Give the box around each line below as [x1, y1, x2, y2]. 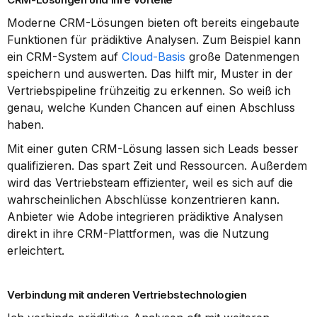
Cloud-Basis [122, 50, 185, 64]
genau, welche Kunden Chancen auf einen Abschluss [7, 100, 295, 115]
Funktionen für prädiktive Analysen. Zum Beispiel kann [7, 33, 301, 47]
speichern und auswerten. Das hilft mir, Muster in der [7, 67, 293, 81]
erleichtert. [7, 243, 64, 258]
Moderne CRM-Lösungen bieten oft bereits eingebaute [7, 16, 299, 30]
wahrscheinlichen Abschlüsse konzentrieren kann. [7, 192, 279, 207]
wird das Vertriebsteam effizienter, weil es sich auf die [7, 175, 293, 190]
